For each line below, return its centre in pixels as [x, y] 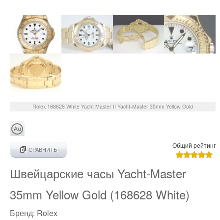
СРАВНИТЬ [43, 150]
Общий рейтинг [194, 145]
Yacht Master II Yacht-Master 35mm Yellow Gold [137, 107]
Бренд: [23, 213]
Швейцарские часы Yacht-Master [98, 173]
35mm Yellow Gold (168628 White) [100, 194]
